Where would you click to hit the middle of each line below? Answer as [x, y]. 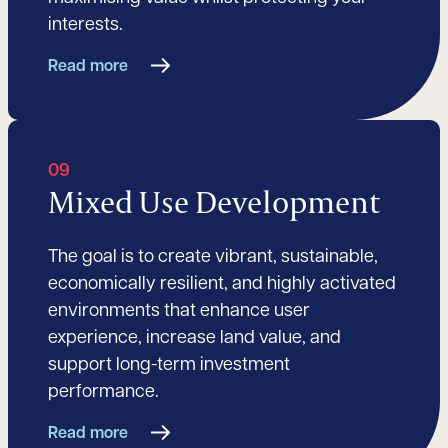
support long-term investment [169, 366]
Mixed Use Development [214, 202]
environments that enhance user [179, 312]
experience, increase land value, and [194, 339]
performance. [103, 393]
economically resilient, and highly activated [222, 285]
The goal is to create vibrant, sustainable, [213, 258]
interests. [85, 26]
